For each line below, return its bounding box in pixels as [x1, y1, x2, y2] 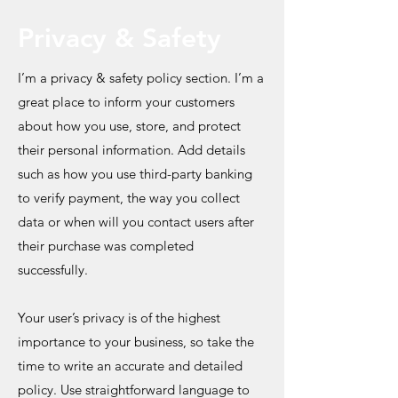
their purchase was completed [18, 237, 194, 254]
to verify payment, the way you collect [18, 189, 240, 206]
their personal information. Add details [18, 141, 245, 158]
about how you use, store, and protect [18, 117, 241, 134]
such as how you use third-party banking [18, 165, 252, 182]
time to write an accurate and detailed [18, 357, 243, 374]
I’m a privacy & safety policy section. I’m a [18, 69, 264, 86]
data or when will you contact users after [18, 213, 254, 230]
